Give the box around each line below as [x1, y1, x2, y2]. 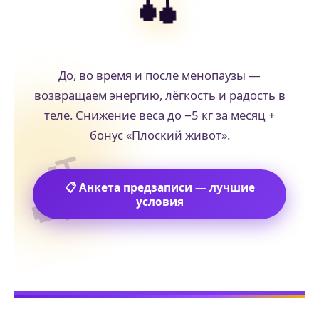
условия [135, 193, 184, 209]
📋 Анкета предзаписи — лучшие [64, 179, 255, 195]
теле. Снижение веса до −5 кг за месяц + [43, 106, 276, 123]
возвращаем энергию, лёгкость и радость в [33, 86, 286, 103]
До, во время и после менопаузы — [58, 66, 261, 83]
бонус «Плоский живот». [89, 126, 230, 143]
